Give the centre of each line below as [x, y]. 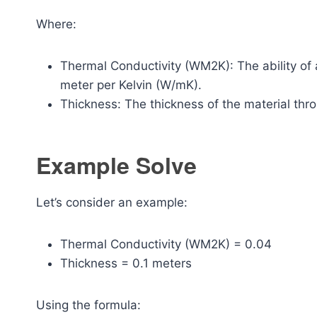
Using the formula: [88, 305]
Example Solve [116, 165]
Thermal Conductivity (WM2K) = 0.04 [166, 244]
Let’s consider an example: [112, 202]
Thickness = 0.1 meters [126, 263]
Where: [56, 24]
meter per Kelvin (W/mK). [131, 85]
